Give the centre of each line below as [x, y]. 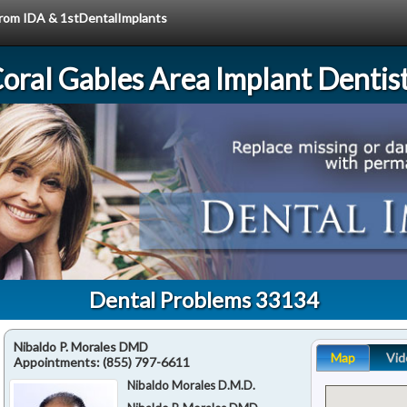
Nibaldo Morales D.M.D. [192, 385]
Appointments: [58, 362]
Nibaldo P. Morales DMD [81, 346]
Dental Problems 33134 [203, 299]
